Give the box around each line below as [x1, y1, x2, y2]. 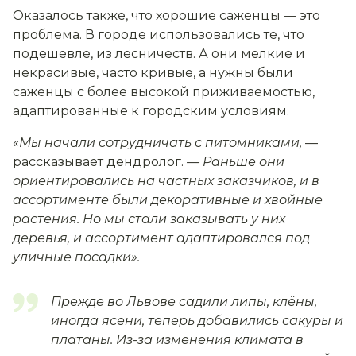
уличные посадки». [13, 249, 140, 265]
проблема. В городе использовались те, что [13, 26, 304, 42]
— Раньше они [187, 153, 284, 169]
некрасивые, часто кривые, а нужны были [13, 64, 293, 80]
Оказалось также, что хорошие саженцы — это [13, 7, 320, 23]
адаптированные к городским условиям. [13, 103, 289, 118]
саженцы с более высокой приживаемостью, [13, 83, 315, 99]
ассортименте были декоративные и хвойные [13, 192, 323, 207]
